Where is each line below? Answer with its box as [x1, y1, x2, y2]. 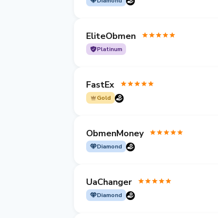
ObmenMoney [86, 127, 144, 139]
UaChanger [86, 176, 132, 188]
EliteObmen [86, 30, 136, 42]
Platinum [97, 45, 122, 53]
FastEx [86, 78, 114, 91]
